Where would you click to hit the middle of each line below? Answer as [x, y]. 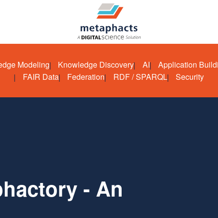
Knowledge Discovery [96, 64]
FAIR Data [41, 77]
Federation [86, 77]
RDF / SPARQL [140, 77]
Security [190, 77]
